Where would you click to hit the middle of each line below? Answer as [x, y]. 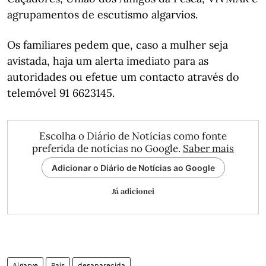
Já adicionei [133, 191]
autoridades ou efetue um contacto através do [123, 77]
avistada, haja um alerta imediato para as [108, 61]
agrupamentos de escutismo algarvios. [102, 15]
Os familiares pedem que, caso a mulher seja [118, 45]
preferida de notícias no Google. [107, 148]
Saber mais [208, 148]
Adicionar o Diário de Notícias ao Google [133, 168]
